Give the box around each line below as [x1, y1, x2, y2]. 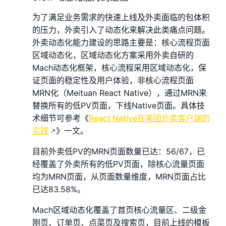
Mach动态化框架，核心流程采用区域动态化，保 [32, 62, 206, 73]
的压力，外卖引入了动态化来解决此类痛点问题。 [32, 24, 210, 35]
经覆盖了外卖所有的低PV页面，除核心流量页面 [32, 158, 204, 169]
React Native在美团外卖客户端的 [89, 112, 210, 123]
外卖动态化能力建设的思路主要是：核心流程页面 [32, 37, 210, 47]
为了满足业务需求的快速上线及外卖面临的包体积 [32, 12, 210, 22]
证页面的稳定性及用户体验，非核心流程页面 [32, 75, 194, 85]
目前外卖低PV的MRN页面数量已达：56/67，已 [32, 146, 205, 156]
